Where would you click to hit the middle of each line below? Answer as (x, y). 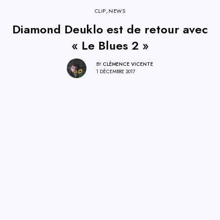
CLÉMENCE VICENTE (128, 64)
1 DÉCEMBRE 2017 (116, 72)
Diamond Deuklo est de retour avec (110, 29)
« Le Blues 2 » (110, 45)
